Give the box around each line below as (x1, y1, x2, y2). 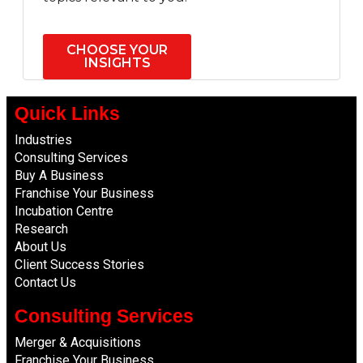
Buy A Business (15, 168, 104, 184)
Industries (15, 132, 72, 148)
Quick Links (15, 103, 120, 125)
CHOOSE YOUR (66, 42, 168, 58)
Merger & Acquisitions (15, 335, 141, 351)
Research (15, 221, 68, 237)
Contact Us (15, 275, 76, 291)
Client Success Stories (15, 257, 144, 273)
